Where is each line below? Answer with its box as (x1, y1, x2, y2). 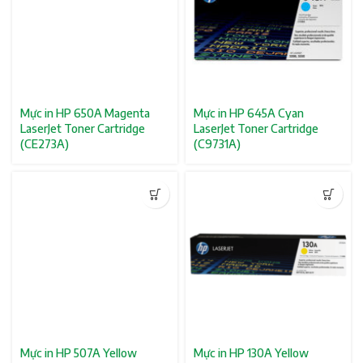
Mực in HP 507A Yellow (20, 346, 137, 360)
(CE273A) (20, 137, 69, 151)
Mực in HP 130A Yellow (194, 346, 309, 360)
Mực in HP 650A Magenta (20, 106, 150, 120)
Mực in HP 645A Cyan (194, 106, 304, 120)
